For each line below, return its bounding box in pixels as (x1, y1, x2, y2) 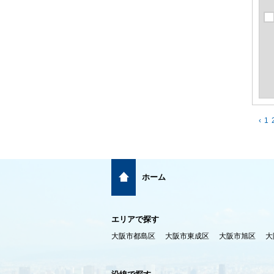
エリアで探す (111, 215, 159, 224)
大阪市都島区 (111, 232, 155, 241)
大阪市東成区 (165, 232, 209, 241)
